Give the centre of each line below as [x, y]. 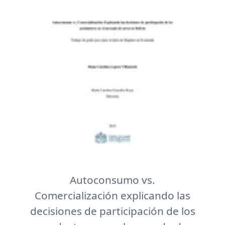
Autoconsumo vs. [113, 180]
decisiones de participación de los [113, 211]
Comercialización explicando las [113, 195]
